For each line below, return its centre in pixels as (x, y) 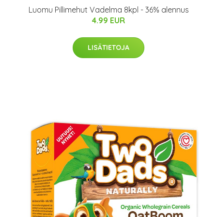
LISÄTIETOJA (108, 47)
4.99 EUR (108, 20)
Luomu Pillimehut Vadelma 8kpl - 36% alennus (108, 10)
